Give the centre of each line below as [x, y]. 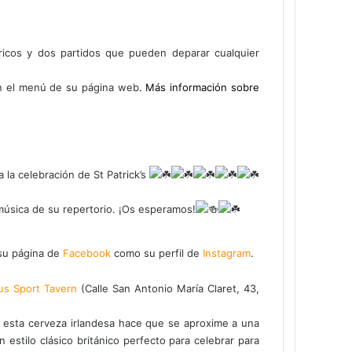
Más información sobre [203, 87]
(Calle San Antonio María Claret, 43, [170, 288]
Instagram [227, 253]
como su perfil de [157, 253]
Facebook [87, 253]
